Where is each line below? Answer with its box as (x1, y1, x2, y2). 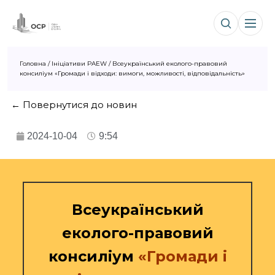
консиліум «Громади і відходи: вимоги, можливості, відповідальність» (20, 69, 245, 77)
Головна (20, 60, 46, 68)
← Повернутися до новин (11, 99, 137, 110)
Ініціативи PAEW (52, 60, 107, 68)
